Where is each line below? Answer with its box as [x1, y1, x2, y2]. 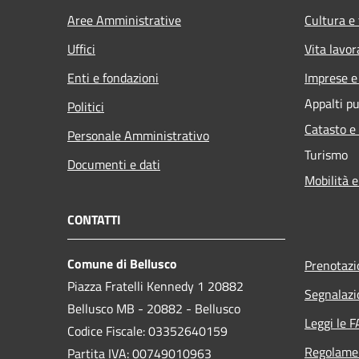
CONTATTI [67, 209, 121, 229]
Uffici [67, 38, 95, 58]
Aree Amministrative [67, 10, 181, 30]
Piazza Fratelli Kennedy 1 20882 [67, 276, 244, 296]
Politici [67, 96, 104, 116]
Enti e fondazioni [67, 67, 159, 87]
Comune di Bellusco [67, 253, 177, 273]
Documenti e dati [67, 154, 160, 174]
